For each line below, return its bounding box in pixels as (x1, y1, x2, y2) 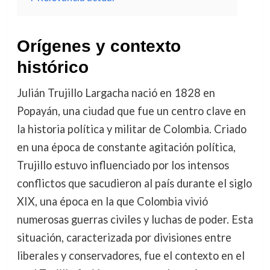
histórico (16, 58, 89, 77)
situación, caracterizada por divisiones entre (16, 231, 231, 244)
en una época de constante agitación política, (16, 140, 236, 154)
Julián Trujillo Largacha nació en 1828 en (16, 86, 215, 99)
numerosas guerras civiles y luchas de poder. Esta (16, 213, 253, 226)
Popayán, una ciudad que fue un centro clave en (16, 104, 246, 118)
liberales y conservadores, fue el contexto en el (16, 249, 245, 262)
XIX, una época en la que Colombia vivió (16, 195, 208, 208)
